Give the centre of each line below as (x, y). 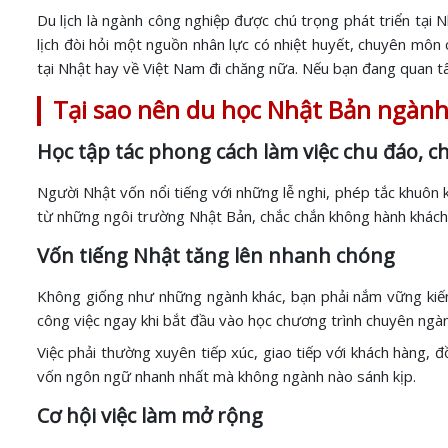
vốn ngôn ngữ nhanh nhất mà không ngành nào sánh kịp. (226, 376)
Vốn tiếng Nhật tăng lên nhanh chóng (216, 255)
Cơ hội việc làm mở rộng (150, 415)
